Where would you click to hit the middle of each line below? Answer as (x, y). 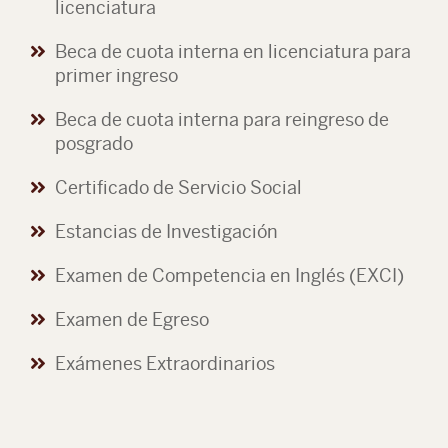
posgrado (94, 143)
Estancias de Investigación (166, 231)
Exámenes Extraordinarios (165, 363)
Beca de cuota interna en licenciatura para (233, 51)
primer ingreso (116, 75)
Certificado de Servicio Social (178, 187)
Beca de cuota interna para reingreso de (222, 119)
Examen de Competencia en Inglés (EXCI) (229, 275)
